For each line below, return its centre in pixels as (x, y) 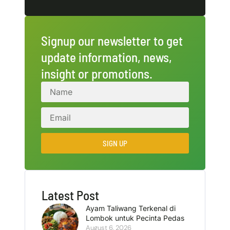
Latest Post (70, 195)
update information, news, (107, 57)
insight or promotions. (97, 73)
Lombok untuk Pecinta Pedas (135, 218)
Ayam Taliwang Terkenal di (130, 208)
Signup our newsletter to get (112, 41)
